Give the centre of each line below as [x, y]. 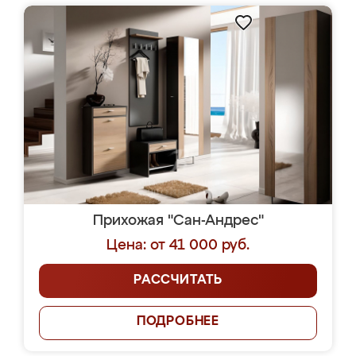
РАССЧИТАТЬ [178, 281]
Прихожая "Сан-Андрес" [178, 221]
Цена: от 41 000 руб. [178, 246]
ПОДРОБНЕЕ [178, 322]
